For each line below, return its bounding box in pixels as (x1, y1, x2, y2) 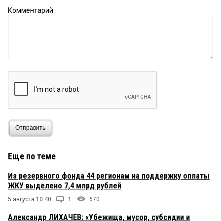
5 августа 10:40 (8, 195, 51, 203)
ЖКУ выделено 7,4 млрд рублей (8, 181, 121, 190)
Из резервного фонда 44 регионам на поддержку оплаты (8, 171, 210, 181)
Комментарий (8, 6, 53, 14)
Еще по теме (8, 150, 56, 161)
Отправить (15, 124, 45, 132)
